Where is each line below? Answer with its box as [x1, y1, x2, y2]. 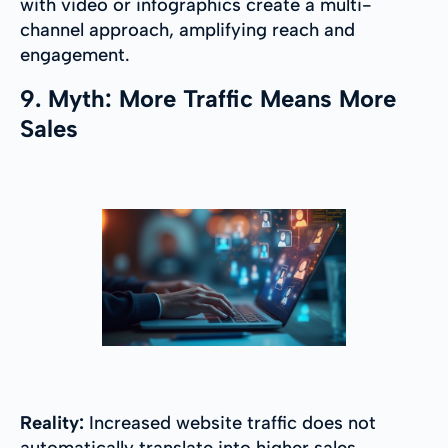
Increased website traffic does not [84, 412, 376, 435]
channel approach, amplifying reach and [20, 19, 355, 42]
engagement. [20, 44, 130, 67]
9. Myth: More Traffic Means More [20, 84, 396, 114]
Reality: [20, 412, 84, 435]
